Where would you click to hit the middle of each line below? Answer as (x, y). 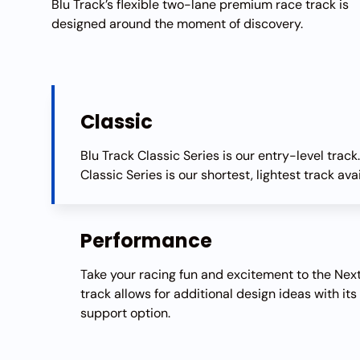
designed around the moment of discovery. (177, 24)
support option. (125, 313)
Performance (146, 241)
